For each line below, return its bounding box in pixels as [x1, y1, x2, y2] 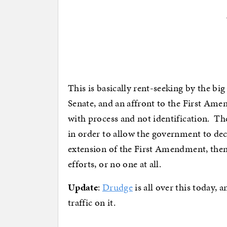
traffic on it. [68, 196, 116, 210]
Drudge [102, 180, 133, 195]
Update [68, 180, 98, 195]
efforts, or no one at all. [68, 157, 162, 171]
